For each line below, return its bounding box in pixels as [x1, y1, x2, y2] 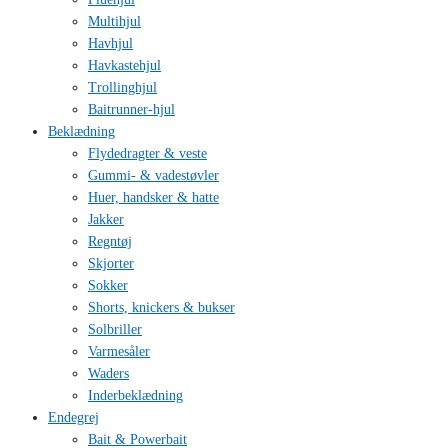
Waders [88, 366, 129, 382]
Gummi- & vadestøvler [88, 168, 219, 184]
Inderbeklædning [88, 388, 183, 404]
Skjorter [88, 256, 134, 272]
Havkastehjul [88, 58, 161, 74]
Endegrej [48, 410, 99, 426]
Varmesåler [88, 344, 150, 360]
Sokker [88, 278, 128, 294]
